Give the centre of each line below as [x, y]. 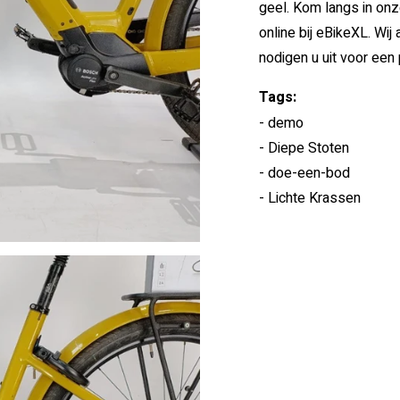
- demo [281, 123]
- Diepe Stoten [304, 148]
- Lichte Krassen [309, 198]
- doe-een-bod [304, 173]
